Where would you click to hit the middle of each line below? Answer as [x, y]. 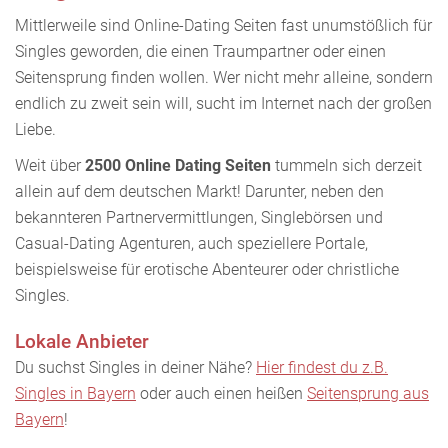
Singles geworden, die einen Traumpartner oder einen [200, 51]
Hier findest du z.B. [322, 367]
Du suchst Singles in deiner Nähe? [135, 367]
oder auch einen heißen [221, 393]
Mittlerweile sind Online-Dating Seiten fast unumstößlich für [223, 25]
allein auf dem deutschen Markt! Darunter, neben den [199, 191]
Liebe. [35, 129]
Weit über [50, 165]
